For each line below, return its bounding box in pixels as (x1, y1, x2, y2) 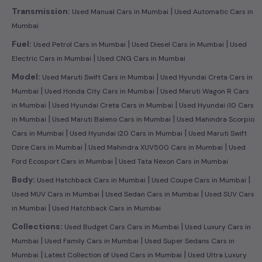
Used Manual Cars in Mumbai (70, 7, 168, 16)
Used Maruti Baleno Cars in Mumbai (50, 115, 171, 124)
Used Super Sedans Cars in (143, 236, 235, 246)
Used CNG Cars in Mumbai (95, 54, 185, 63)
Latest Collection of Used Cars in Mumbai (43, 250, 182, 260)
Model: (12, 71, 40, 82)
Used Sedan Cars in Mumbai (104, 189, 199, 199)
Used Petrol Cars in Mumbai (32, 40, 126, 49)
